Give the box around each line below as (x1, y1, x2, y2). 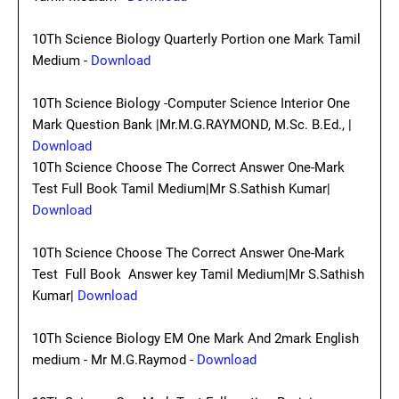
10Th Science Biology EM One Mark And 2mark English (32, 330, 359, 346)
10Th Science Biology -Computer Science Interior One (32, 95, 350, 111)
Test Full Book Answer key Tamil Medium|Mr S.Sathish (32, 266, 364, 282)
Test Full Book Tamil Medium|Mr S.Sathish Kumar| (32, 181, 330, 197)
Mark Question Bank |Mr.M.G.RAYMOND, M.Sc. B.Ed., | (32, 117, 352, 133)
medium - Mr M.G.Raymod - (32, 352, 197, 368)
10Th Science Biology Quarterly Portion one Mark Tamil (32, 31, 361, 47)
